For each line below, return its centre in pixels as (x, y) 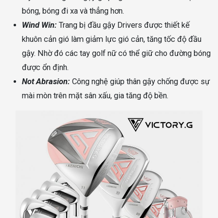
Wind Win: (39, 25)
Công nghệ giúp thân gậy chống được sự (140, 82)
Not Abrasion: (46, 82)
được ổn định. (45, 68)
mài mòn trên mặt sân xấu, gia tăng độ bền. (95, 96)
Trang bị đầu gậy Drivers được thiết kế (123, 25)
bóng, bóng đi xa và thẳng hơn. (73, 11)
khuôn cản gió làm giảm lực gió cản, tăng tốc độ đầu (112, 39)
